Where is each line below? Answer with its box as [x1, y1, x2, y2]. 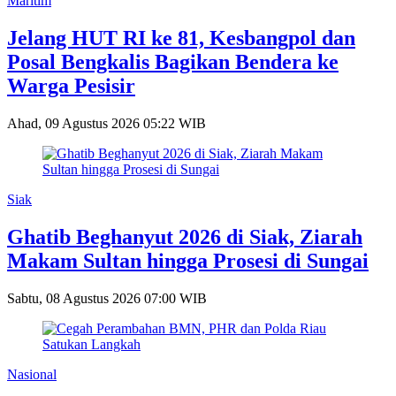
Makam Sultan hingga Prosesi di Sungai [7, 249, 369, 273]
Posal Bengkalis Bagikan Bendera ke [7, 50, 339, 74]
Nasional [7, 367, 57, 383]
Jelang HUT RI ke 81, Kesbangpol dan [7, 27, 355, 50]
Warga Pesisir [7, 74, 135, 98]
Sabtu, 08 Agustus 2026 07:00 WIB [7, 291, 207, 307]
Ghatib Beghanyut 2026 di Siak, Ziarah [7, 225, 362, 249]
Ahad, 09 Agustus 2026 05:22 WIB [7, 116, 206, 132]
